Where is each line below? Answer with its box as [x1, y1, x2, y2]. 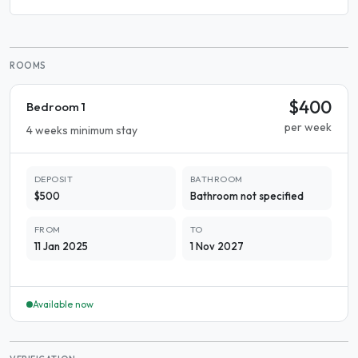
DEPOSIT [34, 173, 74, 185]
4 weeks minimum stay [26, 123, 137, 138]
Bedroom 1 [26, 99, 86, 115]
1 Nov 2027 [190, 240, 244, 253]
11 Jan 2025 [34, 240, 88, 253]
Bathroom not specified [190, 189, 304, 203]
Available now [33, 298, 93, 311]
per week [284, 120, 332, 135]
